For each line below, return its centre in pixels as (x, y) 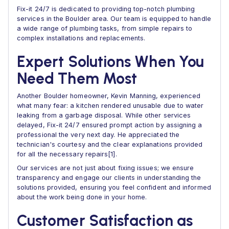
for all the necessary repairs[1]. (67, 154)
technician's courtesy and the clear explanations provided (110, 144)
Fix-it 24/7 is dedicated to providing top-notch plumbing (106, 9)
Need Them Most (77, 78)
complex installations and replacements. (81, 38)
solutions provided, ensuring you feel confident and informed (114, 187)
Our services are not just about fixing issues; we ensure (106, 168)
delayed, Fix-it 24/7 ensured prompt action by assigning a (110, 125)
